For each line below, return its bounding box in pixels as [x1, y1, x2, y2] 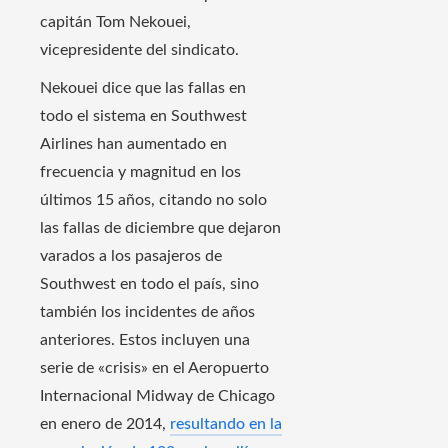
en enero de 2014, [40, 416, 170, 433]
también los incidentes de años [40, 304, 255, 321]
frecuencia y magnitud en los [40, 164, 241, 181]
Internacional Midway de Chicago [40, 388, 275, 405]
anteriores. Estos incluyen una [40, 332, 250, 349]
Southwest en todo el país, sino [40, 276, 259, 293]
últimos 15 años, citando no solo [40, 192, 267, 209]
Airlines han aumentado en [40, 136, 227, 153]
